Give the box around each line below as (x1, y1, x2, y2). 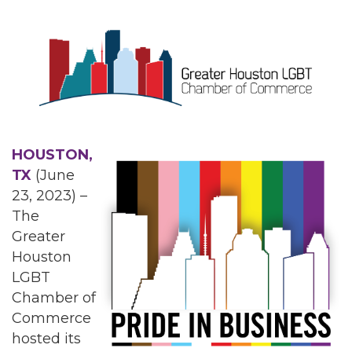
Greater (12, 227, 65, 245)
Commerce (12, 309, 91, 327)
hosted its (12, 329, 81, 347)
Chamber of (12, 288, 96, 306)
